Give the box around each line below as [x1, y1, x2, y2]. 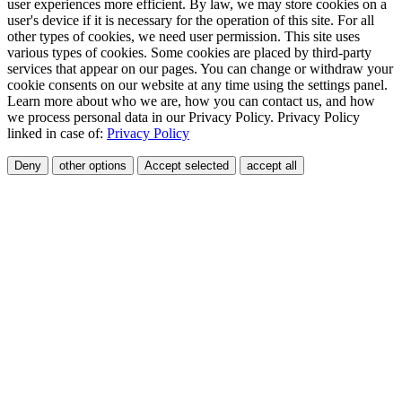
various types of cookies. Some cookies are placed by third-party [7, 45, 371, 61]
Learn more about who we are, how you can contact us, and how [7, 93, 375, 109]
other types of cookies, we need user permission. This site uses [7, 29, 360, 45]
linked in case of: [7, 126, 107, 142]
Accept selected [144, 159, 229, 173]
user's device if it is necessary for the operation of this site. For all [7, 13, 374, 29]
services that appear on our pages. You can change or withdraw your [7, 61, 393, 77]
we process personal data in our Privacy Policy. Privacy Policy [7, 109, 360, 126]
